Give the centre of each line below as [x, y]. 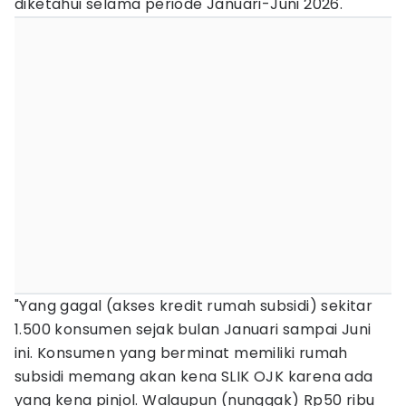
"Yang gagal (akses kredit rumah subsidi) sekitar [194, 306]
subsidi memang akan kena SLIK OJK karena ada [194, 377]
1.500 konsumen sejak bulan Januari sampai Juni [193, 329]
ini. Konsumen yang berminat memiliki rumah [181, 353]
